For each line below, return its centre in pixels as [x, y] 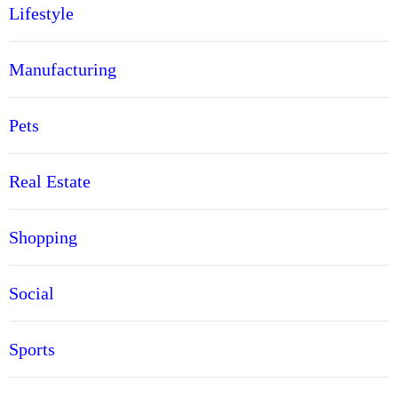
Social [32, 294]
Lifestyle [41, 14]
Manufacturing [63, 70]
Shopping [43, 238]
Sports [32, 350]
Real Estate [50, 182]
